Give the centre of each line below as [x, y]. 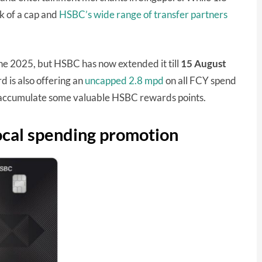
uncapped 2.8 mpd [124, 80]
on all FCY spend [200, 80]
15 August [204, 63]
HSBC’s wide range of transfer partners [143, 14]
